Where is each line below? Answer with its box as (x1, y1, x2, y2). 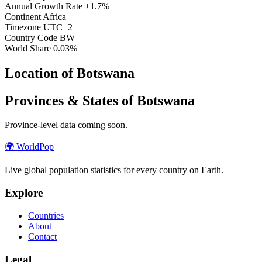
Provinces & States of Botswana (5, 92, 195, 108)
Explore (5, 187, 43, 199)
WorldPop (16, 142, 54, 152)
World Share (5, 43, 51, 53)
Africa (43, 11, 66, 22)
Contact (28, 231, 57, 242)
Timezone (5, 22, 41, 32)
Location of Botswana (5, 65, 135, 81)
